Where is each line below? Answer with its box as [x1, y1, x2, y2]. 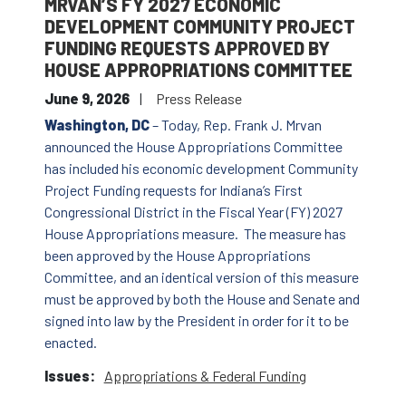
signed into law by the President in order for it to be [43, 312, 349, 330]
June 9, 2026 [43, 90, 132, 108]
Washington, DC [43, 116, 150, 134]
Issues [43, 367, 90, 385]
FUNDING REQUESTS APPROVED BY [43, 37, 330, 60]
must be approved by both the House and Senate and [43, 290, 360, 308]
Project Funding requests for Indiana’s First [43, 181, 303, 199]
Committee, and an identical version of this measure [43, 268, 359, 286]
